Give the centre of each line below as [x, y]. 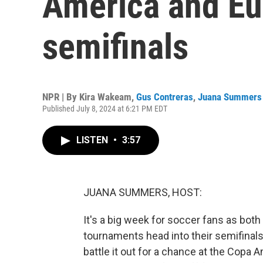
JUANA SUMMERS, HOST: [143, 192]
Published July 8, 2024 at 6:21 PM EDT [105, 109]
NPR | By [61, 97]
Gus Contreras [165, 97]
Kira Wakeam [105, 97]
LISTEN [93, 140]
